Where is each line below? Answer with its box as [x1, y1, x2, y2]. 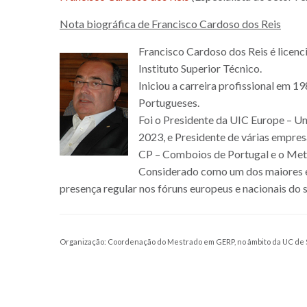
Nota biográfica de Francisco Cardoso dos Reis [60, 17, 281, 30]
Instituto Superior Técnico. [138, 62, 262, 75]
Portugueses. [138, 96, 199, 109]
